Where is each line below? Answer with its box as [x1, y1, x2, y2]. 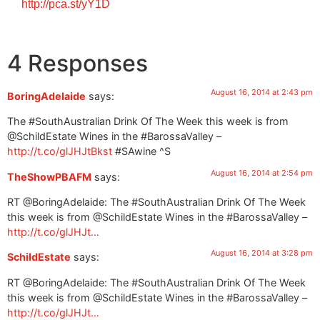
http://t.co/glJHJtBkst [7, 145, 112, 158]
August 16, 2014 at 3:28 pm [211, 248, 313, 259]
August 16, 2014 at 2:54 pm [211, 167, 313, 178]
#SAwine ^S [112, 145, 171, 158]
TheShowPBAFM [7, 170, 91, 183]
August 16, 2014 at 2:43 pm [211, 86, 313, 97]
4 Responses [7, 49, 148, 77]
